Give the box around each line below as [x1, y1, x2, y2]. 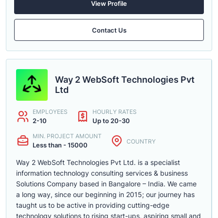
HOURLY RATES [92, 108, 137, 115]
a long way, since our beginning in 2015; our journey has [16, 190, 195, 199]
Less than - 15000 [33, 141, 88, 149]
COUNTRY [127, 137, 156, 145]
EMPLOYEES [33, 108, 68, 115]
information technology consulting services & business [16, 169, 188, 177]
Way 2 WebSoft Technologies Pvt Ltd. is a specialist [16, 158, 180, 166]
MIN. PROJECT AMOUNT [33, 132, 102, 140]
